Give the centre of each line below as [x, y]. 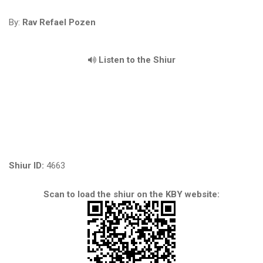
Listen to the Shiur [136, 60]
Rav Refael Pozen [59, 22]
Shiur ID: [26, 166]
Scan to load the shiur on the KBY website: [131, 194]
